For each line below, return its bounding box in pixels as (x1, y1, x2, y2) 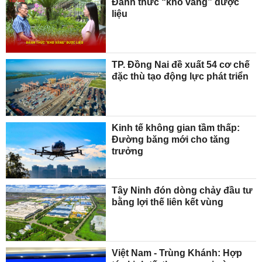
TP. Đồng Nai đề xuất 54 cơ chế (112, 60, 250, 70)
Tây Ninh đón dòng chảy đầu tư (112, 185, 253, 195)
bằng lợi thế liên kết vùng (112, 196, 224, 207)
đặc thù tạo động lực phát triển (112, 71, 249, 82)
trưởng (112, 146, 144, 156)
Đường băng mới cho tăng (112, 134, 230, 144)
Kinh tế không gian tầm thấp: (112, 122, 240, 133)
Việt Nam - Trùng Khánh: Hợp (112, 248, 243, 258)
